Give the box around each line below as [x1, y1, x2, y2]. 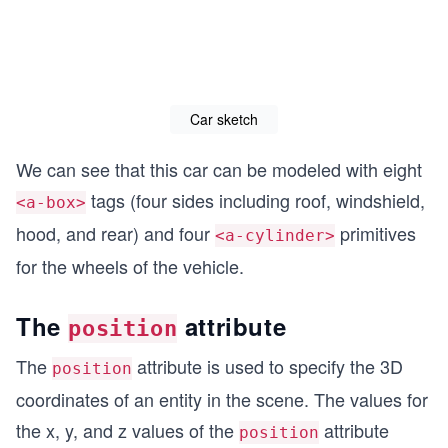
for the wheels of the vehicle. [16, 252, 244, 279]
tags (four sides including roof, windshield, [86, 186, 425, 213]
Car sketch [190, 108, 258, 129]
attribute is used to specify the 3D [132, 352, 403, 379]
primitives [335, 219, 416, 246]
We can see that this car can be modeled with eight [16, 155, 422, 182]
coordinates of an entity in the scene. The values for [16, 385, 428, 412]
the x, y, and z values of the [16, 416, 239, 443]
